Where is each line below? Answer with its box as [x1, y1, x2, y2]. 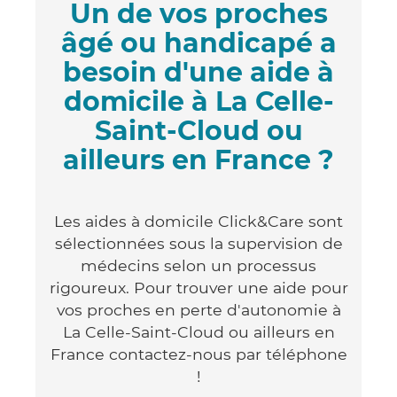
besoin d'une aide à [63, 55, 334, 89]
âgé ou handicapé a [60, 26, 337, 59]
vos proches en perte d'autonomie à [56, 300, 341, 319]
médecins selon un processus [81, 255, 316, 275]
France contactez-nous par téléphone [50, 344, 347, 363]
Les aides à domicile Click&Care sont [54, 211, 343, 230]
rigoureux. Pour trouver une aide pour [49, 277, 348, 297]
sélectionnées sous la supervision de [54, 233, 343, 253]
